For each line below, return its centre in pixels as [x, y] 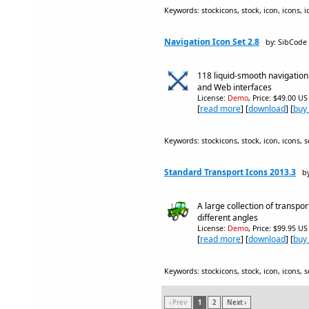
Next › [237, 302]
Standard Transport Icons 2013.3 [230, 172]
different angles [228, 218]
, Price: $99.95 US [278, 228]
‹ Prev [178, 302]
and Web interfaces [235, 87]
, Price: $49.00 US [278, 98]
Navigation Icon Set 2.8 [212, 42]
